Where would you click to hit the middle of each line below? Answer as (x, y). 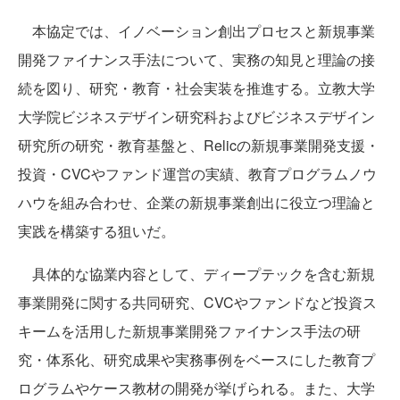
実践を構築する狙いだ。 (96, 231)
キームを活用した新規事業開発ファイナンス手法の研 (189, 331)
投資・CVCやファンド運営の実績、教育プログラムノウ (197, 174)
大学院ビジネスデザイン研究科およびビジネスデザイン (196, 117)
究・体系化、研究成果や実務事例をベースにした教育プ (196, 360)
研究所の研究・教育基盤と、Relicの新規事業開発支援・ (199, 146)
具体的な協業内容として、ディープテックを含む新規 (196, 274)
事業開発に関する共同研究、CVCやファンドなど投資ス (197, 303)
